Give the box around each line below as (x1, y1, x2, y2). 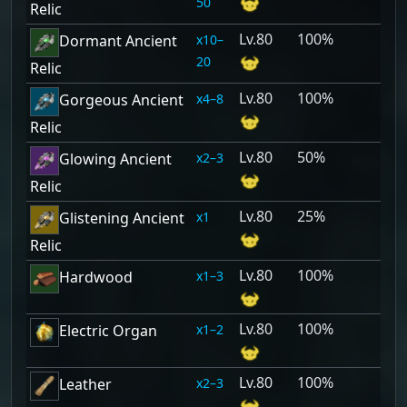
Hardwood (59, 267, 133, 288)
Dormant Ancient (59, 31, 177, 52)
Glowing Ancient (59, 149, 172, 170)
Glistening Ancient (59, 208, 184, 229)
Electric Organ (59, 321, 157, 342)
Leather (59, 374, 112, 395)
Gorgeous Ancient (59, 90, 184, 111)
